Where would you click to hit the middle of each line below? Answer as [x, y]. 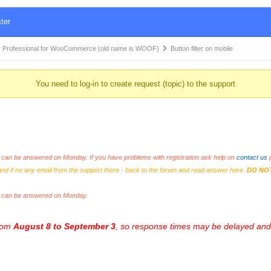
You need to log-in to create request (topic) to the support [135, 84]
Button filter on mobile [201, 48]
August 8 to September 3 [64, 226]
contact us [252, 157]
